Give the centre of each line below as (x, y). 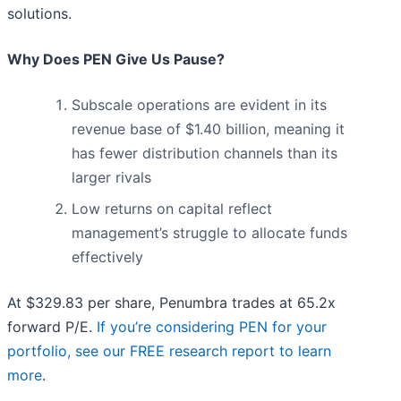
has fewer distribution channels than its (205, 154)
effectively (107, 257)
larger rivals (111, 178)
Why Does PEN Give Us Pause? (116, 60)
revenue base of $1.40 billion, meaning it (208, 129)
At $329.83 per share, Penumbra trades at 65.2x (171, 303)
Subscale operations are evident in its (199, 105)
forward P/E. (52, 327)
